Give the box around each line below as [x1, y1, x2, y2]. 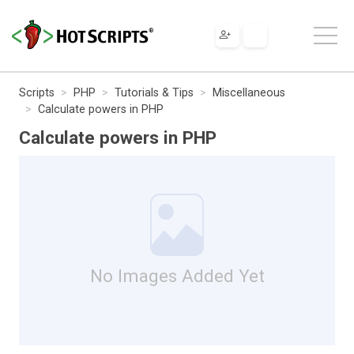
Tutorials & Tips [115, 85, 194, 100]
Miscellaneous [213, 85, 285, 100]
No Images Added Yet [89, 265, 265, 286]
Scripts [19, 85, 55, 100]
